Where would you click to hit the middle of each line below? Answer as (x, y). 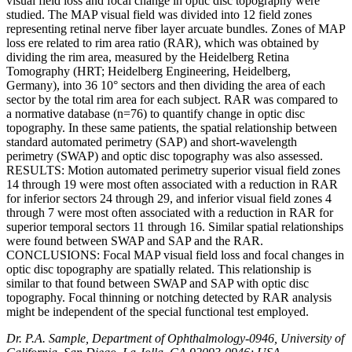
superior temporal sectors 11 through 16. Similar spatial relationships (175, 227)
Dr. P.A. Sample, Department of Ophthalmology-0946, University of (175, 339)
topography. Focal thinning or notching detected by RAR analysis (169, 298)
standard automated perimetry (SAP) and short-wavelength (152, 142)
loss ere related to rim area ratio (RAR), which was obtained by (163, 43)
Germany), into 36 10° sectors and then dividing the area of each (166, 86)
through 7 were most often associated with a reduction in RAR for (170, 213)
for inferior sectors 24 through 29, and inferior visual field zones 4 (169, 199)
